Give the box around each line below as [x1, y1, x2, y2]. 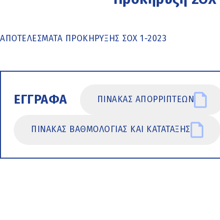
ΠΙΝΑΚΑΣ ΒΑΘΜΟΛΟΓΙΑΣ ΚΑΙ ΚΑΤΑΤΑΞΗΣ [31, 124, 191, 135]
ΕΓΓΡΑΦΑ [14, 92, 67, 108]
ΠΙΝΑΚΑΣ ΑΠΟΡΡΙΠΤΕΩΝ [97, 94, 194, 105]
